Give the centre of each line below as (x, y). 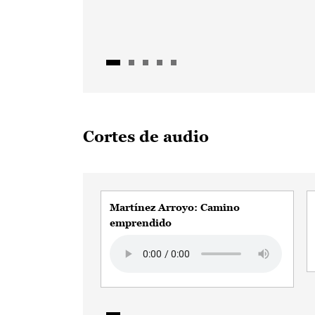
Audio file (134, 243)
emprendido (141, 223)
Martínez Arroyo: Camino (175, 207)
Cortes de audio (146, 137)
